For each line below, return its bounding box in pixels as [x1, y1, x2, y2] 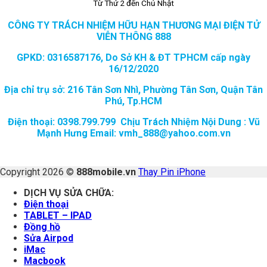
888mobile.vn [76, 166, 136, 178]
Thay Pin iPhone [138, 166, 206, 178]
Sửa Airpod [24, 232, 73, 244]
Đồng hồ [24, 221, 60, 232]
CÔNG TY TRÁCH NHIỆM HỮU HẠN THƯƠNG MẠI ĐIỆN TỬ [7, 19, 260, 31]
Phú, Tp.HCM [105, 95, 162, 107]
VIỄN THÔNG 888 [96, 30, 171, 42]
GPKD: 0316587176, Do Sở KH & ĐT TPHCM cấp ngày [17, 51, 250, 63]
